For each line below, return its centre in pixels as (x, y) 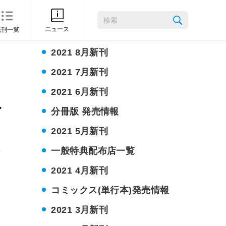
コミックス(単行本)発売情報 (110, 190)
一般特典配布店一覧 (93, 151)
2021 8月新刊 (80, 52)
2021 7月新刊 (80, 72)
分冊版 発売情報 (85, 111)
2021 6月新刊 (80, 92)
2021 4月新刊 (80, 170)
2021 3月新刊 (80, 210)
